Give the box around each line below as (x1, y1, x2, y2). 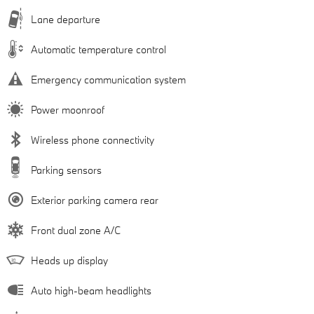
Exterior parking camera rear (31, 193, 158, 207)
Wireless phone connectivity (31, 132, 154, 146)
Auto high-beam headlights (31, 283, 151, 297)
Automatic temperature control (31, 42, 166, 56)
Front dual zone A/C (31, 223, 121, 237)
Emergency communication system (31, 72, 186, 86)
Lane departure (31, 12, 100, 26)
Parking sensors (31, 163, 102, 177)
